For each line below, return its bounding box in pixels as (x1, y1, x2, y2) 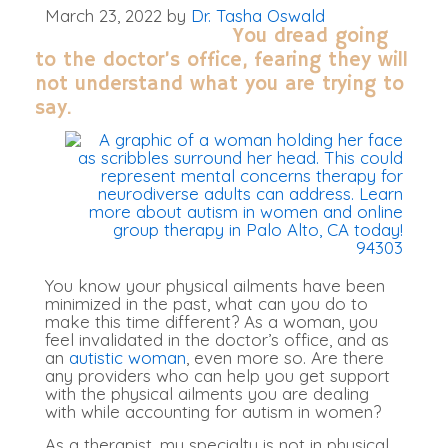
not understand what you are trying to (35, 72, 404, 98)
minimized (45, 293, 121, 315)
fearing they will (254, 48, 408, 74)
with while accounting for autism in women (45, 401, 373, 423)
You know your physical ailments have (45, 275, 346, 297)
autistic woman (64, 347, 186, 369)
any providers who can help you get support (45, 365, 390, 387)
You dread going (232, 24, 388, 50)
